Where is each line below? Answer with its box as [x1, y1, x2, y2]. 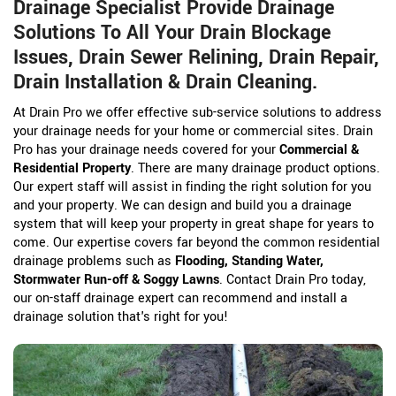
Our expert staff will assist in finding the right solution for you [13, 178, 371, 197]
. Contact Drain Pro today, [219, 270, 366, 290]
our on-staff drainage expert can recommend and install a [13, 289, 347, 308]
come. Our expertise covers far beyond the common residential [13, 233, 380, 253]
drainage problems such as [13, 252, 175, 271]
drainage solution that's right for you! [13, 308, 228, 327]
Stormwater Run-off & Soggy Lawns [13, 270, 219, 290]
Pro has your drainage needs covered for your [13, 141, 279, 160]
